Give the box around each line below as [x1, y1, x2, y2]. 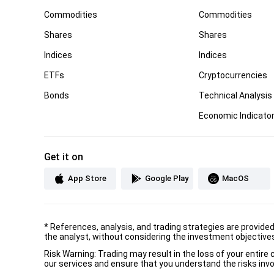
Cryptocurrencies [199, 70, 268, 80]
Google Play [145, 173, 188, 183]
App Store [68, 173, 106, 183]
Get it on [44, 150, 83, 163]
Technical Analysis [199, 90, 273, 100]
